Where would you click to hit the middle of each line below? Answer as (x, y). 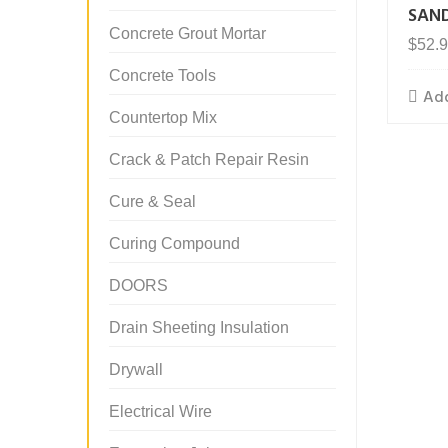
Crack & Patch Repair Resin (209, 159)
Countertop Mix (163, 117)
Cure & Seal (152, 201)
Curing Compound (174, 243)
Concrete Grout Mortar (187, 33)
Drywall (136, 369)
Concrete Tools (162, 75)
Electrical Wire (160, 411)
